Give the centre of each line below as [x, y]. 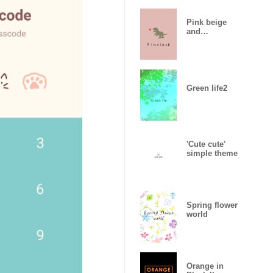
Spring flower [212, 205]
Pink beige [207, 22]
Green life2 [207, 88]
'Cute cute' [206, 144]
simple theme [212, 153]
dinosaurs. [207, 41]
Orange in [205, 266]
